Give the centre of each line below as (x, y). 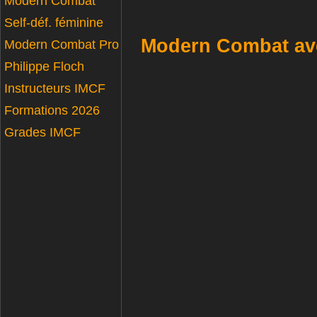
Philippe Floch (44, 67)
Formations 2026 (52, 110)
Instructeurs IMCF (55, 88)
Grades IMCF (42, 132)
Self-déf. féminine (54, 23)
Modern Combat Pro (62, 45)
